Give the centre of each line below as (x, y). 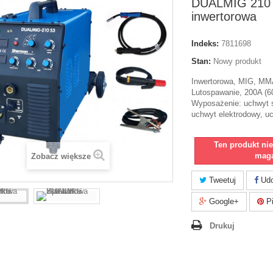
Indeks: (205, 44)
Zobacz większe (61, 156)
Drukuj (222, 226)
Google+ (223, 201)
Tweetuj (221, 180)
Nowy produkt (237, 61)
